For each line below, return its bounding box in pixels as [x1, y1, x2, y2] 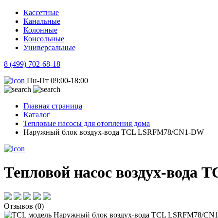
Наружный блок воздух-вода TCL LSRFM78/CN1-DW [23, 128, 204, 136]
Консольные [23, 35, 64, 43]
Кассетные [23, 8, 59, 17]
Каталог [23, 110, 50, 119]
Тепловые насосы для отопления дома [23, 119, 150, 127]
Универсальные [23, 43, 75, 52]
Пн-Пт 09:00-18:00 [27, 76, 88, 85]
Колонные [23, 26, 57, 34]
